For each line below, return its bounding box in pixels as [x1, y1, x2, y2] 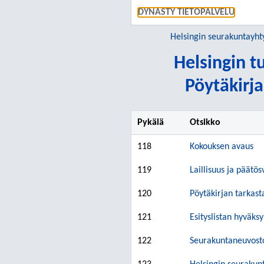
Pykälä [137, 118, 164, 127]
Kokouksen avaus [190, 142, 253, 151]
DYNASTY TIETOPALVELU [138, 8, 235, 17]
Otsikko [190, 118, 220, 127]
